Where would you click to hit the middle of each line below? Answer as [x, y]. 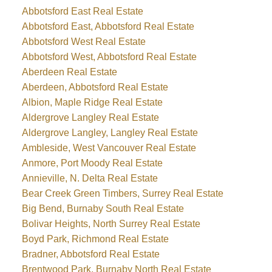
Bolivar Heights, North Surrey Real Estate [111, 223]
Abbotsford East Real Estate [82, 11]
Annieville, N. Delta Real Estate [90, 178]
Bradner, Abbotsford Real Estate [90, 254]
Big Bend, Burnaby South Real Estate [103, 208]
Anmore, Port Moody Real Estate [92, 163]
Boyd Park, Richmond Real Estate [95, 239]
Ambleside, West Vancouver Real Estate [109, 148]
